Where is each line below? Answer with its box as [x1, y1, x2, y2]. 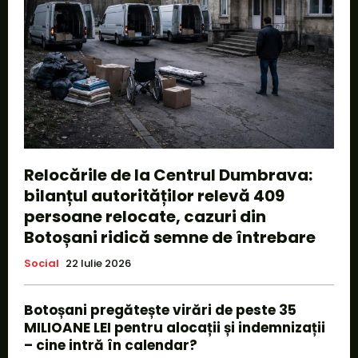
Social [24, 255, 59, 271]
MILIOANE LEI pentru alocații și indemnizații [24, 317, 325, 337]
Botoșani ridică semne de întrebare [24, 225, 316, 249]
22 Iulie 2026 [66, 255, 131, 271]
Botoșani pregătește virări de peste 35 [24, 300, 296, 320]
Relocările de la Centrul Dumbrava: [24, 163, 312, 186]
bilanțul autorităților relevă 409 [24, 184, 284, 207]
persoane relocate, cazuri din [24, 205, 266, 228]
